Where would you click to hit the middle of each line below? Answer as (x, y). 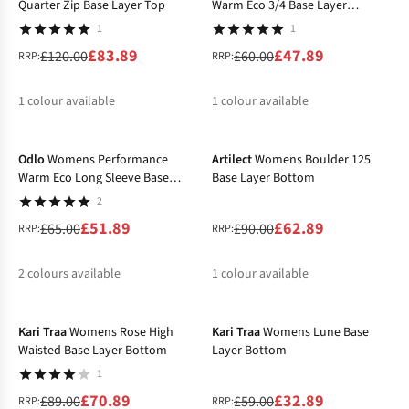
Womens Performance (108, 159)
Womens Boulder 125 (313, 159)
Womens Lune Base (316, 332)
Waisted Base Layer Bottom (93, 350)
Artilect (232, 159)
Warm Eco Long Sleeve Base (94, 178)
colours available (74, 273)
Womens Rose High (121, 332)
